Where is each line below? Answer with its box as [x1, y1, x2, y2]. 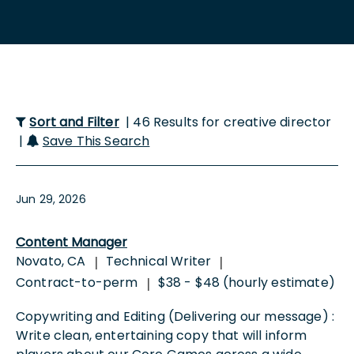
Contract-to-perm [16, 273, 138, 292]
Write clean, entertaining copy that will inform [16, 326, 307, 345]
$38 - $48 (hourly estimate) [157, 273, 335, 292]
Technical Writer [105, 251, 212, 270]
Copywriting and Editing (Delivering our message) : [16, 307, 335, 326]
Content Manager [16, 232, 127, 251]
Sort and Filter [29, 112, 119, 131]
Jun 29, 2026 [16, 190, 86, 207]
